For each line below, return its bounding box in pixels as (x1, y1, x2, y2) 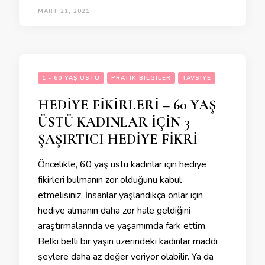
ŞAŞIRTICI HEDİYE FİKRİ (38, 131, 198, 148)
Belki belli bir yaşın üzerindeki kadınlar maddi (38, 235, 218, 248)
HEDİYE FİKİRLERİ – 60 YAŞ (38, 96, 216, 114)
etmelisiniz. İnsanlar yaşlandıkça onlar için (38, 189, 203, 202)
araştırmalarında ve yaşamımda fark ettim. (38, 219, 207, 232)
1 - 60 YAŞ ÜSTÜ (42, 74, 100, 82)
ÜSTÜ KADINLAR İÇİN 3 (38, 114, 190, 131)
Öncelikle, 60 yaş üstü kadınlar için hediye (38, 158, 206, 171)
